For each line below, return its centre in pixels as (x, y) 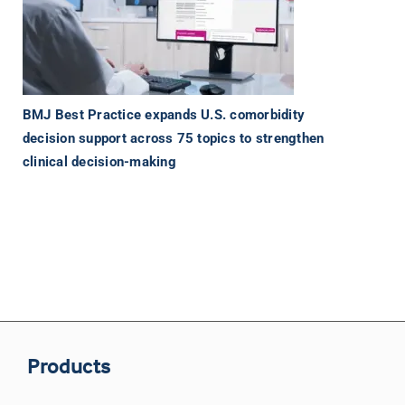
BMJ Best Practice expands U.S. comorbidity (164, 115)
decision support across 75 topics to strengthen (173, 139)
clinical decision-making (99, 162)
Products (69, 366)
